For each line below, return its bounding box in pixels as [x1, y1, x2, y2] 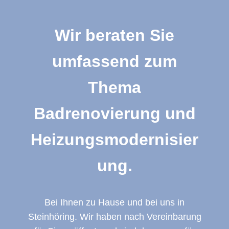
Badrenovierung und [33, 104, 196, 123]
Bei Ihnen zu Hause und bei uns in [44, 197, 185, 208]
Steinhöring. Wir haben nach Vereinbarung [28, 211, 201, 222]
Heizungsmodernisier [31, 130, 198, 149]
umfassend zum [52, 52, 177, 71]
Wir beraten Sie [55, 26, 174, 44]
